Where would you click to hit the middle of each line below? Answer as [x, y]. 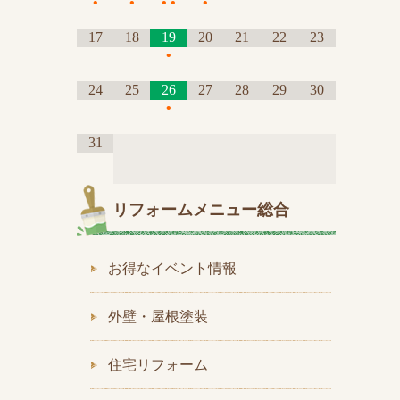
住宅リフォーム [158, 365]
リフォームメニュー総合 [201, 210]
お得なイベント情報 [172, 268]
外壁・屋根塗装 [158, 317]
